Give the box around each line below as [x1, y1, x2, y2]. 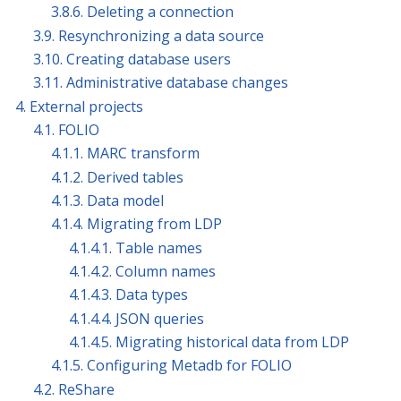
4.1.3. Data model [51, 191, 164, 211]
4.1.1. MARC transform [51, 143, 200, 164]
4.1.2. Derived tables [51, 166, 183, 187]
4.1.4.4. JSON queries [69, 308, 204, 328]
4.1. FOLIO [33, 120, 99, 141]
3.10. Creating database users [33, 49, 231, 70]
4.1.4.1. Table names [69, 237, 202, 258]
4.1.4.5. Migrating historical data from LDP [69, 332, 349, 353]
